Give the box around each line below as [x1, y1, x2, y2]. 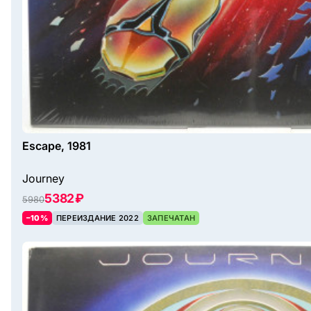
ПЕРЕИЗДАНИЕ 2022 [56, 213, 139, 224]
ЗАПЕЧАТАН [146, 213, 196, 224]
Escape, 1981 [22, 139, 91, 153]
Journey [22, 171, 65, 186]
